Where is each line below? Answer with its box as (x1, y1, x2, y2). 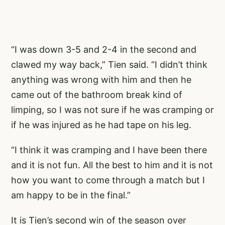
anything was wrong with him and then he (11, 74, 191, 85)
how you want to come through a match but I (11, 175, 205, 186)
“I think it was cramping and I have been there (11, 145, 207, 156)
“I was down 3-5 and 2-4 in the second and (11, 44, 196, 55)
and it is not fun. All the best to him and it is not (11, 160, 213, 171)
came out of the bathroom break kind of (11, 89, 182, 100)
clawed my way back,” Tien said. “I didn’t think (11, 59, 207, 70)
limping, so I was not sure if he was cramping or (11, 104, 214, 116)
